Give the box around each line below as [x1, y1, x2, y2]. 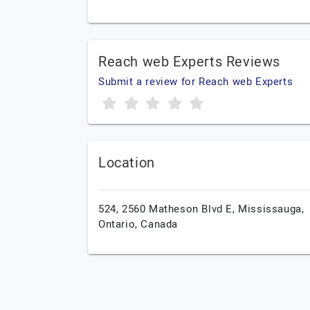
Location [98, 153, 155, 173]
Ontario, [98, 217, 141, 232]
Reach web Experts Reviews [98, 52, 280, 72]
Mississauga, [238, 201, 304, 217]
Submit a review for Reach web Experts [98, 74, 293, 89]
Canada [140, 217, 179, 232]
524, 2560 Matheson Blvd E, [98, 201, 239, 217]
